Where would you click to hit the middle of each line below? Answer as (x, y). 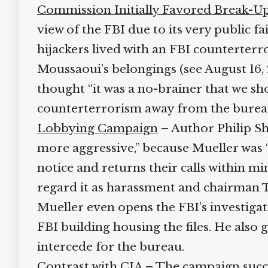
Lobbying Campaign (93, 128)
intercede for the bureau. (106, 247)
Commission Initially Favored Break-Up (149, 10)
